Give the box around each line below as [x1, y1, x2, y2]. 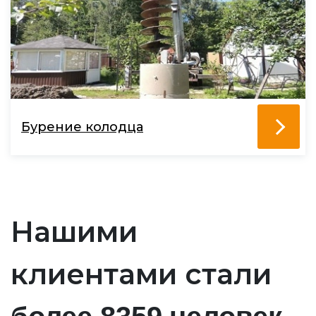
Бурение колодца [21, 119, 143, 135]
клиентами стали [11, 257, 272, 291]
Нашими [11, 214, 138, 249]
